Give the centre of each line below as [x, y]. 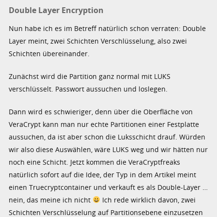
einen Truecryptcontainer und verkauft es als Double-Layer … [109, 187]
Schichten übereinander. [49, 53]
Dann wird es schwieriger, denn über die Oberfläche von [101, 111]
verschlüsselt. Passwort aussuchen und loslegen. [88, 89]
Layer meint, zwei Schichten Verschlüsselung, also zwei [98, 41]
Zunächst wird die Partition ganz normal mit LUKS [90, 76]
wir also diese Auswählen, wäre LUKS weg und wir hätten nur [108, 149]
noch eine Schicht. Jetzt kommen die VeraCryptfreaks [95, 162]
